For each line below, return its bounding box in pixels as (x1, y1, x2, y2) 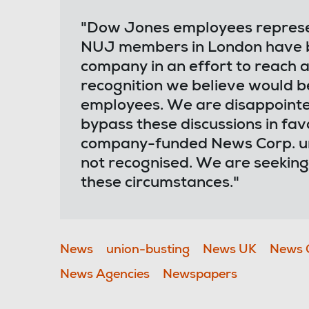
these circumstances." (81, 176, 239, 191)
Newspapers (163, 269, 237, 281)
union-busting (106, 244, 190, 257)
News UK (203, 244, 257, 257)
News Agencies (60, 269, 150, 281)
